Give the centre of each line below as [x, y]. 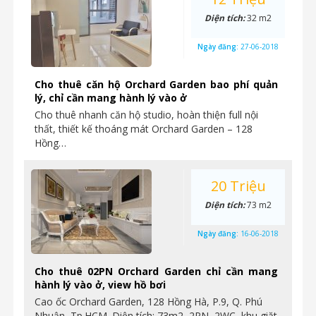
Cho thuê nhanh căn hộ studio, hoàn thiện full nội [146, 115]
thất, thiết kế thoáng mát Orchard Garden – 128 [144, 129]
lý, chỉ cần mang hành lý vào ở [111, 98]
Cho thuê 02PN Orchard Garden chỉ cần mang [156, 271]
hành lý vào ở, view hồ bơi [100, 285]
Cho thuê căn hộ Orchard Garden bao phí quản [156, 84]
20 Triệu [238, 186]
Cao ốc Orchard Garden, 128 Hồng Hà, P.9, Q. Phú [148, 302]
